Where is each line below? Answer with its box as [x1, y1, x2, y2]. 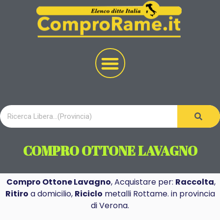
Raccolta [175, 176, 214, 188]
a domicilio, [28, 188, 75, 199]
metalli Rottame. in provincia [102, 188, 215, 199]
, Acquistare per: [110, 176, 175, 188]
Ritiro [5, 188, 28, 199]
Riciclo [74, 188, 103, 199]
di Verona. [91, 200, 129, 211]
